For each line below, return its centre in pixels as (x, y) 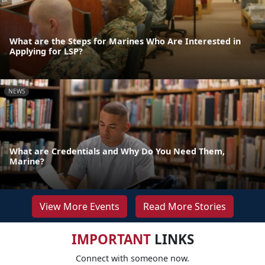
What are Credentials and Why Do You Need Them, (117, 151)
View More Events (79, 206)
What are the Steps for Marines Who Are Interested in (125, 41)
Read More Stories (184, 206)
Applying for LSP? (46, 51)
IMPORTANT (111, 239)
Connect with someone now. (132, 258)
